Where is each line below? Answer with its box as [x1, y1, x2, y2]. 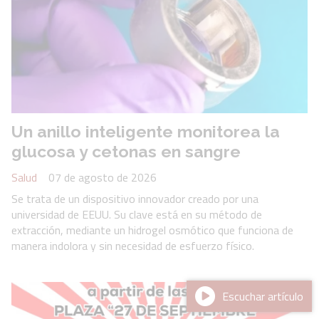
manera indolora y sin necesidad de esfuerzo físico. [11, 237, 257, 255]
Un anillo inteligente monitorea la [11, 121, 280, 141]
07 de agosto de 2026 [48, 169, 157, 187]
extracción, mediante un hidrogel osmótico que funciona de [11, 221, 293, 239]
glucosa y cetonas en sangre [11, 141, 241, 161]
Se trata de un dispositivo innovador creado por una [11, 190, 258, 208]
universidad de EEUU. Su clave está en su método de [11, 206, 262, 224]
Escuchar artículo [222, 288, 303, 305]
